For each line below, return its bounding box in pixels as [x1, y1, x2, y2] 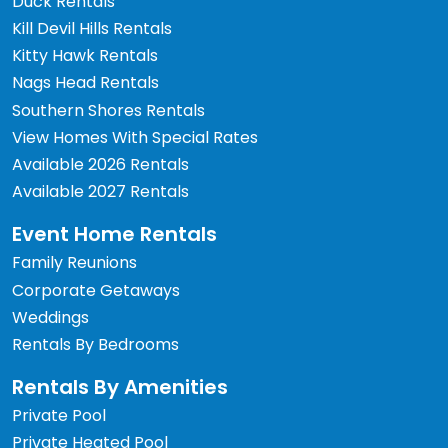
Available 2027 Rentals [12, 180, 189, 204]
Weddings [12, 305, 89, 329]
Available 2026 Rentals [12, 153, 189, 176]
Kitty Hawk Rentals [12, 44, 158, 68]
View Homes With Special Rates [12, 125, 258, 149]
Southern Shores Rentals [12, 98, 205, 122]
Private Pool [12, 404, 106, 428]
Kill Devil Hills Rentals [12, 17, 172, 41]
